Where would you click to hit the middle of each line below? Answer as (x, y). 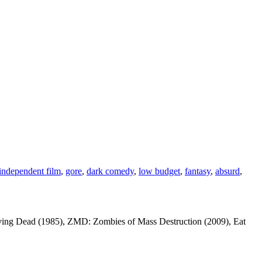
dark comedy (110, 171)
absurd (227, 171)
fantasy (198, 171)
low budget (159, 171)
